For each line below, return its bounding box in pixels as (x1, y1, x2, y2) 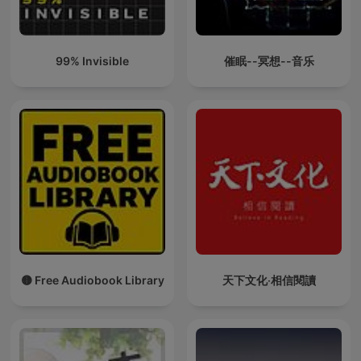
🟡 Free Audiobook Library (20, 273, 164, 288)
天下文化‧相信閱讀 (222, 273, 316, 288)
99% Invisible (56, 54, 129, 68)
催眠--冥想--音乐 (223, 54, 314, 68)
